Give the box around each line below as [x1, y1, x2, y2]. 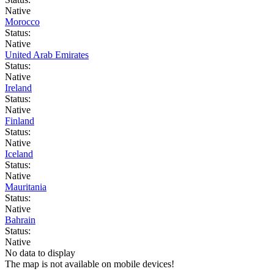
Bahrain [5, 214, 35, 225]
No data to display [5, 247, 75, 258]
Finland [5, 115, 34, 126]
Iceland [5, 148, 33, 159]
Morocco [5, 16, 40, 27]
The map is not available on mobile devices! [5, 258, 174, 269]
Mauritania [5, 181, 46, 192]
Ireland [5, 82, 32, 93]
